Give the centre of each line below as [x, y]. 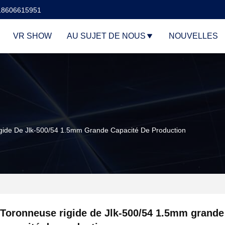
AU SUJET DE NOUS [106, 36]
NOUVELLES [193, 36]
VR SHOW [32, 36]
